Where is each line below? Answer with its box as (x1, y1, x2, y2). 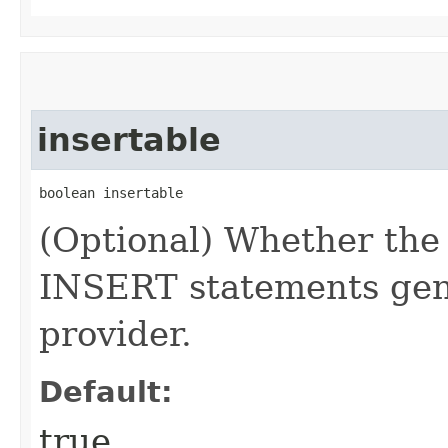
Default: (39, 374, 173, 409)
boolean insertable (39, 184, 183, 201)
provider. (39, 313, 192, 354)
